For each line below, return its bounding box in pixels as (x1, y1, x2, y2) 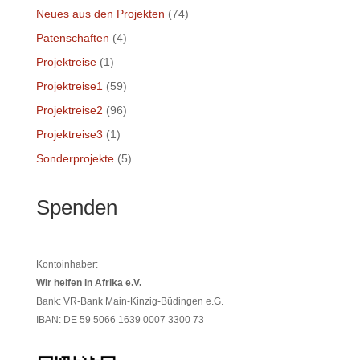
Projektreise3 (35, 128, 103, 141)
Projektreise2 (35, 104, 103, 117)
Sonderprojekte (35, 152, 114, 165)
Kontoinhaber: (35, 259, 98, 270)
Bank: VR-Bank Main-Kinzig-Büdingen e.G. (35, 296, 223, 307)
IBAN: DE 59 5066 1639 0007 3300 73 (35, 314, 204, 325)
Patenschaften (35, 31, 109, 44)
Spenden (35, 195, 117, 219)
